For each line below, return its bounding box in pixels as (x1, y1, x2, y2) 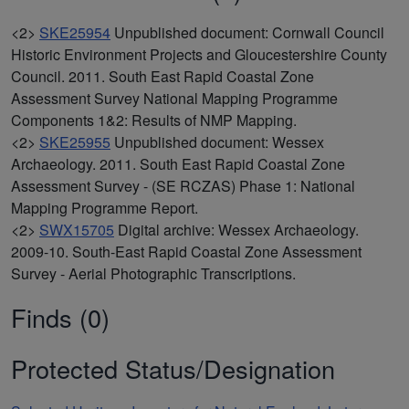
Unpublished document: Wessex (114, 131, 324, 152)
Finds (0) (11, 299, 110, 335)
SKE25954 (39, 21, 110, 43)
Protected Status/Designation (11, 350, 335, 386)
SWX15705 (39, 218, 114, 240)
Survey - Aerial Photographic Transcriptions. (11, 262, 296, 284)
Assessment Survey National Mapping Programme (11, 87, 338, 109)
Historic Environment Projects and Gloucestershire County (11, 43, 387, 65)
